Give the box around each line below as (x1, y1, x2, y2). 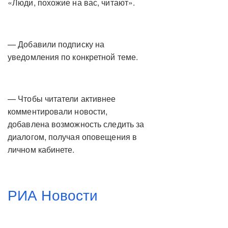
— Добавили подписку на (8, 38, 105, 50)
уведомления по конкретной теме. (8, 50, 138, 63)
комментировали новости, (8, 105, 108, 117)
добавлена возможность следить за (8, 118, 145, 130)
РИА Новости (8, 184, 98, 205)
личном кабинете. (8, 143, 75, 155)
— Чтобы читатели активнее (8, 92, 116, 104)
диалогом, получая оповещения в (8, 130, 137, 142)
